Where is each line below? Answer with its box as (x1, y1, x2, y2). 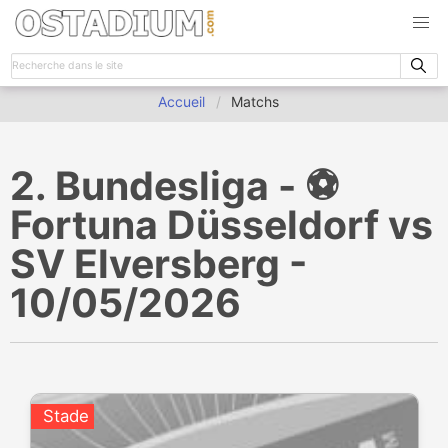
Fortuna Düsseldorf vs (10, 201, 433, 248)
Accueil (158, 93, 206, 110)
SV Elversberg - (10, 240, 307, 287)
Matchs (231, 93, 280, 110)
